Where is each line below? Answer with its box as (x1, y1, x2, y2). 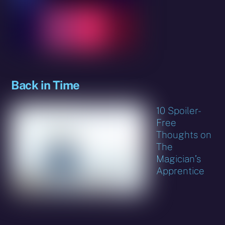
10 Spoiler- (156, 104, 202, 116)
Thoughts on (156, 129, 212, 140)
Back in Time (11, 78, 80, 92)
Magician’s (156, 153, 201, 164)
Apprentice (156, 165, 205, 176)
